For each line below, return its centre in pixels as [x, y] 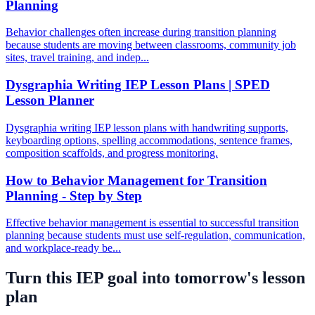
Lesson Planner [50, 101]
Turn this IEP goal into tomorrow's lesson [155, 278]
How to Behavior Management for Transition [136, 180]
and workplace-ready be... [63, 248]
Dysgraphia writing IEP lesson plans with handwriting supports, [147, 127]
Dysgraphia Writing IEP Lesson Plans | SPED [138, 85]
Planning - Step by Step [74, 195]
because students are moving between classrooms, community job [151, 45]
